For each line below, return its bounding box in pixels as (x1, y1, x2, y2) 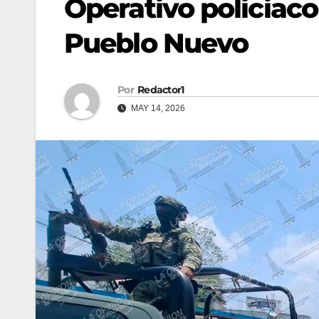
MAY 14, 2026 (129, 103, 185, 114)
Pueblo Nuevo (64, 26, 249, 60)
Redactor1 (137, 83, 184, 97)
